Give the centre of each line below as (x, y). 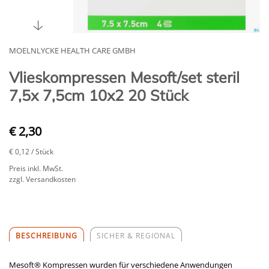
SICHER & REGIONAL (136, 236)
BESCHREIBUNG (47, 236)
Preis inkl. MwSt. (36, 169)
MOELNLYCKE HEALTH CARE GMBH (72, 51)
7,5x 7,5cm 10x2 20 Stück (99, 95)
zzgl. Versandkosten (42, 180)
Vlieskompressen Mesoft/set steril (124, 77)
